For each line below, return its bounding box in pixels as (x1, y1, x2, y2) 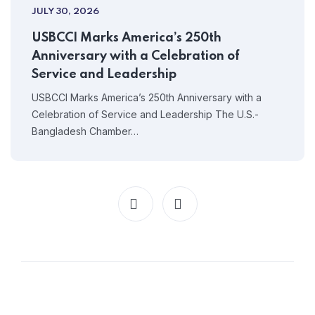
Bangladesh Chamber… (32, 125, 139, 137)
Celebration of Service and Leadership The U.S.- (32, 108, 259, 120)
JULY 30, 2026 (32, 7, 99, 16)
